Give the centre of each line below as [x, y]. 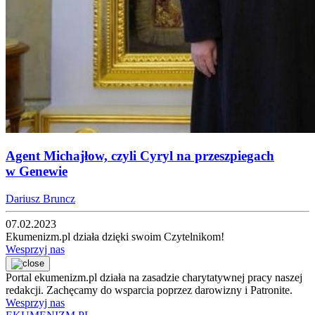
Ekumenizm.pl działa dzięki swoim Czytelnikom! [115, 237]
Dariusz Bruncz [40, 199]
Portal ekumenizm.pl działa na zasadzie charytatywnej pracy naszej [154, 278]
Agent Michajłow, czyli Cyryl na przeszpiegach [140, 156]
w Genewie [37, 172]
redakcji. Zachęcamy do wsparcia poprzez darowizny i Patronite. [149, 290]
